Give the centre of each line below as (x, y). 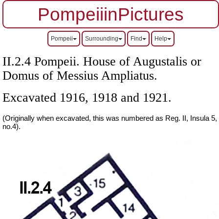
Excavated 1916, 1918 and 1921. (87, 97)
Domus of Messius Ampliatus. (80, 75)
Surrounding (101, 39)
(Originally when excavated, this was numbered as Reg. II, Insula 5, (110, 118)
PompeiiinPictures (111, 14)
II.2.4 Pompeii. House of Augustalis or (102, 61)
